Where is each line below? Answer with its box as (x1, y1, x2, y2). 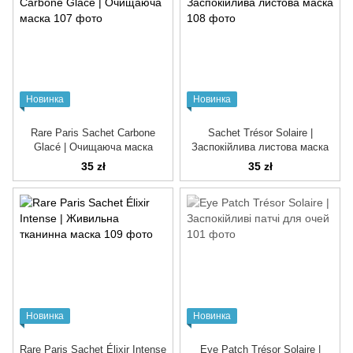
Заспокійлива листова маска (191, 141, 329, 154)
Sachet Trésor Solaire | (207, 127, 313, 139)
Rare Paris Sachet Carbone (31, 127, 155, 139)
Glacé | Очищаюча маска (33, 141, 153, 154)
